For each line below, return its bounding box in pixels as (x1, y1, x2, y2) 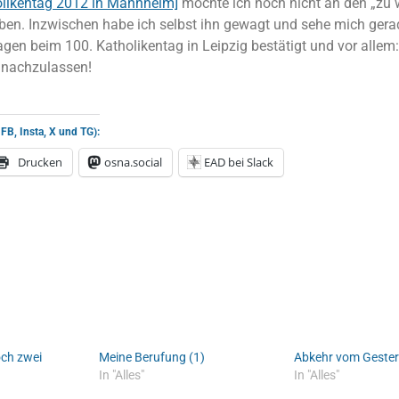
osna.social (104, 154, 162, 171)
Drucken (18, 154, 62, 171)
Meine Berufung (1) (99, 350, 206, 365)
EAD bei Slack (204, 154, 273, 171)
